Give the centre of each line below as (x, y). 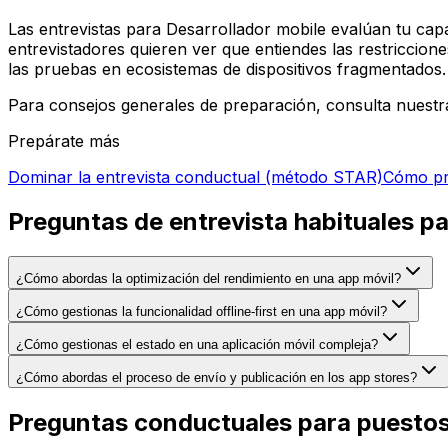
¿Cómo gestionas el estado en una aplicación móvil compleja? (197, 344)
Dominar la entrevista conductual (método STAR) (195, 176)
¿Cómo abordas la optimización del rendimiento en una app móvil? (208, 278)
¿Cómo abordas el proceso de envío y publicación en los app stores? (216, 377)
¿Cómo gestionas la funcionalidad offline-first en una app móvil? (201, 311)
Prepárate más (64, 140)
